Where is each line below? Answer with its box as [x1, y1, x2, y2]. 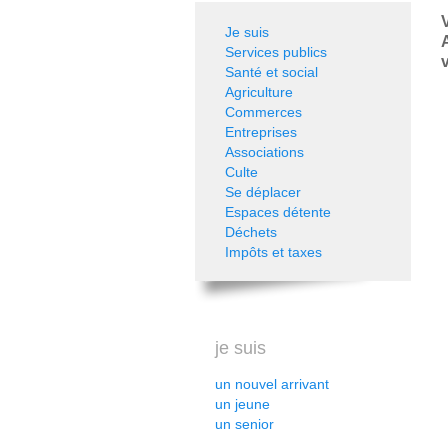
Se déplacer [225, 184, 301, 200]
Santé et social [225, 64, 318, 80]
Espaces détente [225, 204, 331, 220]
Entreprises [225, 124, 297, 140]
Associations [225, 144, 304, 160]
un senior [215, 416, 274, 432]
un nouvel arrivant [215, 376, 329, 392]
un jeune [215, 396, 270, 412]
